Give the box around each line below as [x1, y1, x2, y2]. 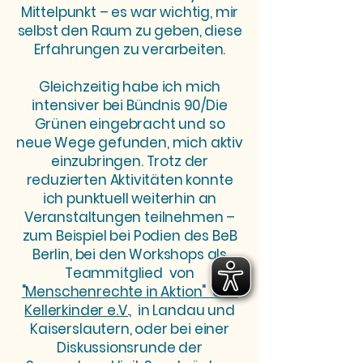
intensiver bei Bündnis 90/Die [32, 96, 228, 115]
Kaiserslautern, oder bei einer [30, 319, 229, 339]
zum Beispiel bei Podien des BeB [22, 226, 237, 246]
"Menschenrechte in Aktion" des [21, 282, 238, 301]
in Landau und [131, 301, 235, 320]
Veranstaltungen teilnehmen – [23, 207, 236, 227]
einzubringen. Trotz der [50, 152, 209, 171]
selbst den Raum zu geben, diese [17, 21, 242, 41]
